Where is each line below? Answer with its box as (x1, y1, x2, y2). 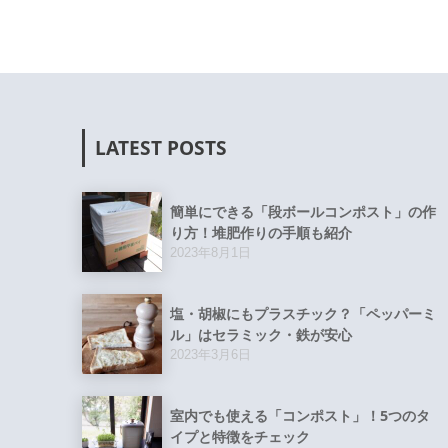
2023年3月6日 (170, 346, 251, 362)
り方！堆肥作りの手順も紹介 (170, 222, 352, 242)
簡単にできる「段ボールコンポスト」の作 (170, 201, 436, 221)
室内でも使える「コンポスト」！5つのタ (170, 405, 430, 425)
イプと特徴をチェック (170, 426, 310, 446)
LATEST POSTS (95, 135, 227, 162)
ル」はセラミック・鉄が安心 (170, 324, 352, 344)
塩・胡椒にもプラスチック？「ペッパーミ (170, 303, 436, 323)
